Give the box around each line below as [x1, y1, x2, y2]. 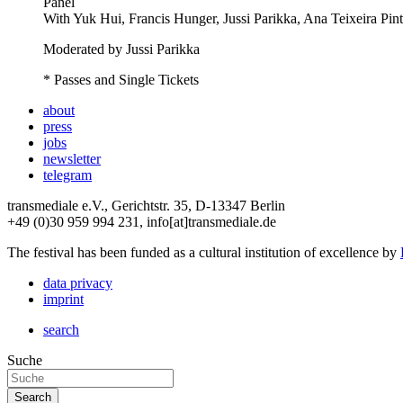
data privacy [43, 274, 112, 291]
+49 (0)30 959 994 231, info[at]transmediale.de [7, 213, 276, 229]
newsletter [43, 150, 101, 166]
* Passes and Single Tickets [43, 71, 199, 87]
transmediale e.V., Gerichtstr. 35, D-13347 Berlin [7, 197, 285, 213]
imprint [43, 291, 84, 307]
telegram [43, 166, 92, 183]
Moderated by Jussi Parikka [43, 40, 200, 57]
